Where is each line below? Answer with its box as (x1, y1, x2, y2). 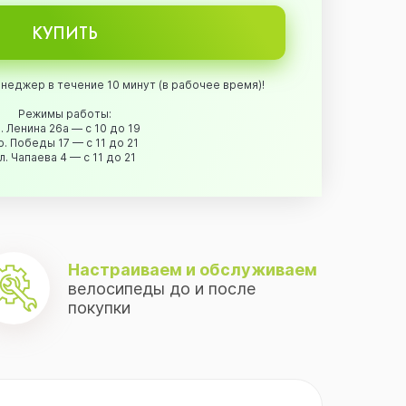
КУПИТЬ (31, 21, 98, 44)
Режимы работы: (17, 107, 111, 121)
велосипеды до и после (68, 278, 256, 298)
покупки (68, 297, 131, 317)
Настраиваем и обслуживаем (68, 259, 318, 279)
